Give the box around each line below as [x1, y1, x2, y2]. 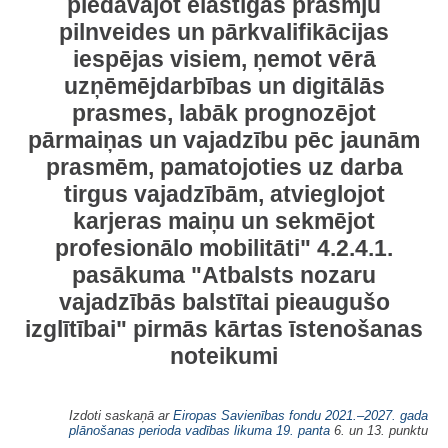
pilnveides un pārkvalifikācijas [59, 19, 389, 45]
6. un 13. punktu [330, 422, 428, 438]
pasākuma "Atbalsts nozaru [72, 262, 376, 288]
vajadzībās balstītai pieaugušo [58, 289, 390, 315]
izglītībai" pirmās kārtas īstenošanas [25, 316, 423, 342]
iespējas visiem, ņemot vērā [72, 46, 376, 72]
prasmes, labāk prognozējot [72, 100, 376, 126]
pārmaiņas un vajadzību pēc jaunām [28, 127, 420, 153]
